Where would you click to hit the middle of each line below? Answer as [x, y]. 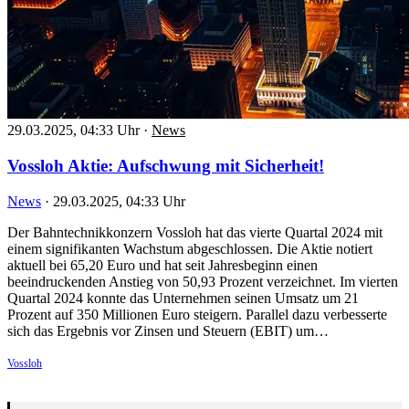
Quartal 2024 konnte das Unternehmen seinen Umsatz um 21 [183, 298]
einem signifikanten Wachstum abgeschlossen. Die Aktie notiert [190, 248]
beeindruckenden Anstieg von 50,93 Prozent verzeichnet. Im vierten [203, 281]
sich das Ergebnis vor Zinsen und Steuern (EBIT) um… [168, 330]
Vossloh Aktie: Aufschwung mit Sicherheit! [166, 166]
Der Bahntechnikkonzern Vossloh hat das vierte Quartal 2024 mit [195, 232]
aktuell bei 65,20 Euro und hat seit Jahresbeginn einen [163, 265]
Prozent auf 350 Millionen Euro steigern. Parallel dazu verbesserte [197, 314]
